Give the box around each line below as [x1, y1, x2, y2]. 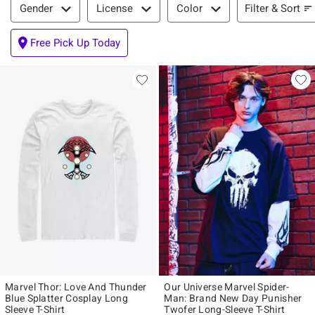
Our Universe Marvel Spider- [164, 281, 290, 293]
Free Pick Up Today [30, 37, 120, 49]
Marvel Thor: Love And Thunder [5, 281, 147, 293]
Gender [20, 2, 53, 15]
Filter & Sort [244, 1, 300, 15]
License [96, 2, 133, 15]
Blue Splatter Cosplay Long [5, 292, 128, 304]
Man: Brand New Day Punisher [164, 292, 302, 304]
